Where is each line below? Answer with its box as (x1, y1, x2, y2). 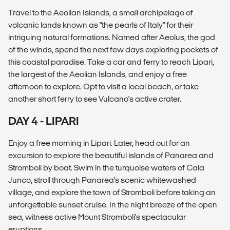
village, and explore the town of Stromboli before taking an (8, 187, 216, 197)
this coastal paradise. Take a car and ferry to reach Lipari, (8, 57, 214, 66)
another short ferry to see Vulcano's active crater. (8, 94, 181, 103)
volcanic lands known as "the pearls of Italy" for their (8, 20, 193, 29)
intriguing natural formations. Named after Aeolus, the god (8, 32, 215, 42)
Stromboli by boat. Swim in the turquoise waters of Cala (8, 163, 204, 172)
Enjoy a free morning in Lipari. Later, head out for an (8, 138, 190, 147)
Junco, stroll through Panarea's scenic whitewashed (8, 175, 196, 184)
